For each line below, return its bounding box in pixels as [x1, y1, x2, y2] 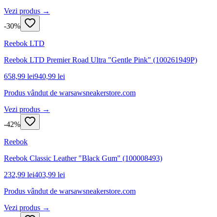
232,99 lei [4, 170, 34, 179]
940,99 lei [34, 72, 65, 80]
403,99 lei [34, 170, 65, 179]
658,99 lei [4, 72, 34, 80]
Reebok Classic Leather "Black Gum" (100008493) [4, 154, 162, 162]
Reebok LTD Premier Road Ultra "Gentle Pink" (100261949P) [4, 55, 197, 64]
